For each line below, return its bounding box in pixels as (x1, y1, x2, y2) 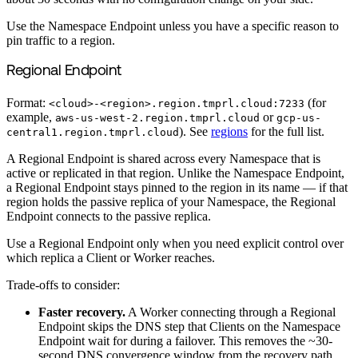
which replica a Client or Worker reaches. (6, 250, 215, 265)
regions (211, 124, 248, 138)
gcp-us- (276, 111, 321, 124)
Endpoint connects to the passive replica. (6, 209, 211, 223)
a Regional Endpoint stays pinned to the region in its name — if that (6, 180, 348, 194)
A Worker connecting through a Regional (125, 304, 336, 319)
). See (179, 124, 211, 138)
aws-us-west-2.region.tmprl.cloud (55, 111, 260, 124)
